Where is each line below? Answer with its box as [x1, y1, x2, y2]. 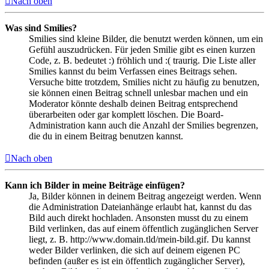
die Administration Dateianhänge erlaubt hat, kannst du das [29, 201, 252, 212]
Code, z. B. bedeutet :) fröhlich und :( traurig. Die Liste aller [29, 55, 256, 65]
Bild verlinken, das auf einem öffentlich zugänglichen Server [29, 223, 258, 234]
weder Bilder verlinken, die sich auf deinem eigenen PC [29, 244, 240, 255]
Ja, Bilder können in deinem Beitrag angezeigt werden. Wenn [29, 190, 261, 201]
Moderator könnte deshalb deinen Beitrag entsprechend [29, 98, 238, 109]
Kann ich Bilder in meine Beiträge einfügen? [5, 180, 185, 190]
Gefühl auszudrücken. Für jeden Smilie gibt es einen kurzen [29, 44, 255, 55]
